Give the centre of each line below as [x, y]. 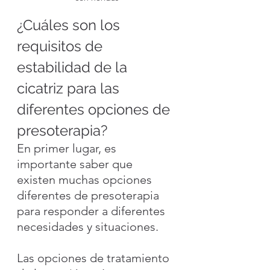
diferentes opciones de [95, 109]
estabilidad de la [74, 67]
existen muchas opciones [86, 179]
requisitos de [61, 46]
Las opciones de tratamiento [95, 258]
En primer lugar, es [68, 148]
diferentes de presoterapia [89, 195]
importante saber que [76, 164]
